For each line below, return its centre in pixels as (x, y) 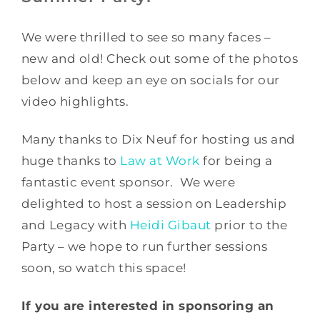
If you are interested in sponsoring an (147, 306)
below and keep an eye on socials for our (150, 80)
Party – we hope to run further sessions (144, 246)
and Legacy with (75, 225)
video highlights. (75, 101)
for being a (236, 161)
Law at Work (160, 161)
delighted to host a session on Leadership (154, 204)
